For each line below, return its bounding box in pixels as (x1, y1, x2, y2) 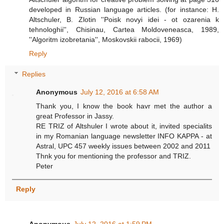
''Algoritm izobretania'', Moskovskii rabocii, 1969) (29, 35, 182, 43)
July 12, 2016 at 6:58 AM (80, 88, 159, 96)
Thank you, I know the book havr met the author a (36, 102, 212, 110)
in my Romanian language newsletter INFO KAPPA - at (36, 132, 212, 140)
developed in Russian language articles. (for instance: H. (29, 5, 219, 13)
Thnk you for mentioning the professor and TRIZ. (36, 152, 191, 160)
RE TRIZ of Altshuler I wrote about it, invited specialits (36, 122, 212, 130)
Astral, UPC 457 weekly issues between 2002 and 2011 (36, 142, 211, 150)
